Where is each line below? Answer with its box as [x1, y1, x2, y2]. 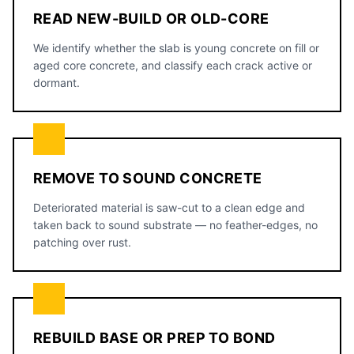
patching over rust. [33, 235, 131, 249]
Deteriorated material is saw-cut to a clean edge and [33, 201, 305, 214]
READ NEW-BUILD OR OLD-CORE [33, 10, 269, 27]
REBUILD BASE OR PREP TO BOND [33, 330, 276, 346]
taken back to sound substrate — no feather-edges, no [33, 218, 318, 232]
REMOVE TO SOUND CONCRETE [33, 170, 262, 186]
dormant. [33, 76, 80, 89]
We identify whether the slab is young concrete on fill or [33, 41, 319, 55]
